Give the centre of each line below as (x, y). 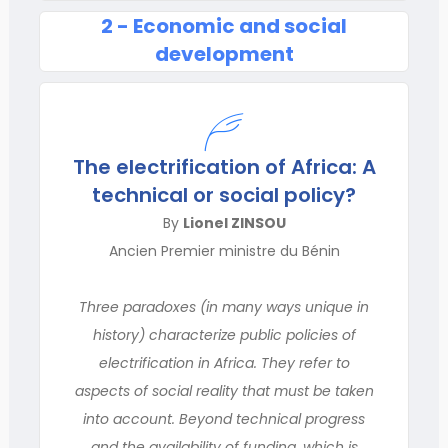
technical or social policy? (224, 195)
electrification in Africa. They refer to (224, 363)
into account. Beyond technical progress (224, 419)
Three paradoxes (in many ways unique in (224, 307)
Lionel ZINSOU (234, 223)
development (224, 54)
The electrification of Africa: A (224, 167)
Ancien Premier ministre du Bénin (224, 251)
